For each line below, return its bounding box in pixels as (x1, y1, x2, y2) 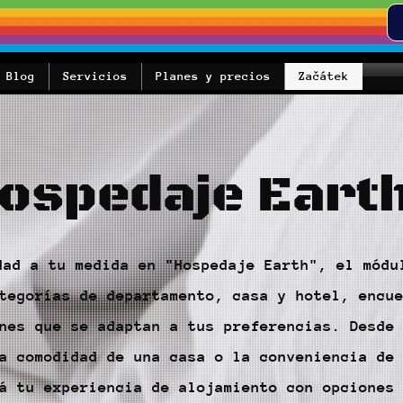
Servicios (62, 69, 128, 83)
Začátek (298, 69, 349, 83)
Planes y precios (155, 69, 271, 83)
